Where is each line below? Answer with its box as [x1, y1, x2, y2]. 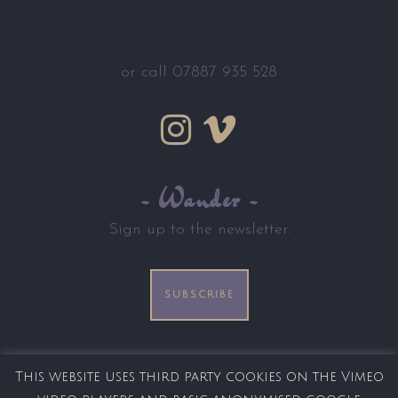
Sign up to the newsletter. [107, 221, 291, 238]
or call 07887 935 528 [121, 64, 277, 81]
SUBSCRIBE [163, 290, 235, 300]
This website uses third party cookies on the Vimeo [14, 369, 384, 384]
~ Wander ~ [139, 179, 259, 219]
